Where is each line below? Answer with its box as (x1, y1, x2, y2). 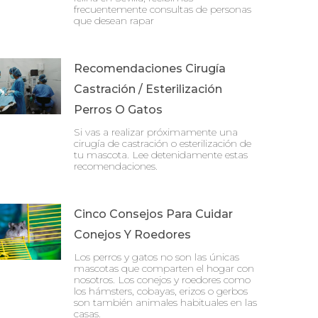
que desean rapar (74, 13, 154, 27)
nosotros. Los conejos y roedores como (74, 273, 251, 286)
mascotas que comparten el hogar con (74, 261, 254, 275)
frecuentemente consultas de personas (74, 2, 251, 16)
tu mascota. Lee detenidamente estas (74, 148, 248, 161)
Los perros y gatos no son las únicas (74, 250, 239, 263)
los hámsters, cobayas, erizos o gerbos (74, 284, 248, 297)
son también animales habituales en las (74, 295, 257, 309)
